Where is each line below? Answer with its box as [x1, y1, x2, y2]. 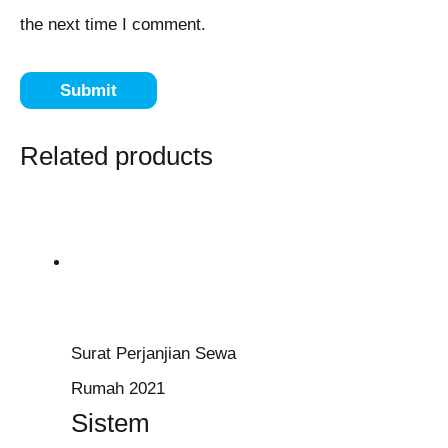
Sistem [71, 409, 150, 438]
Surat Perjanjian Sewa [71, 344, 236, 364]
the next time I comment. [20, 15, 206, 35]
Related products [20, 141, 213, 170]
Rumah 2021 [71, 379, 165, 399]
